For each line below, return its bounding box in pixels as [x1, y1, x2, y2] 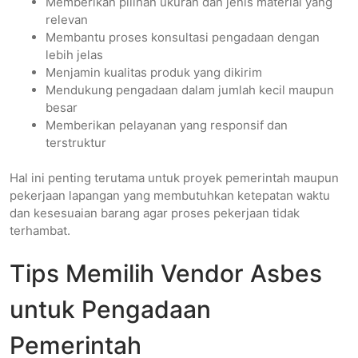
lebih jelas [46, 46, 103, 62]
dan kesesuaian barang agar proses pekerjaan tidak [10, 205, 300, 221]
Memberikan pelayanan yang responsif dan [46, 117, 288, 133]
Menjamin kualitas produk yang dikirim [46, 64, 262, 80]
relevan [46, 11, 88, 27]
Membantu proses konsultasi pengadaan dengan [46, 29, 320, 45]
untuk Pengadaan [10, 295, 211, 324]
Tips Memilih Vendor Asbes [10, 259, 322, 288]
